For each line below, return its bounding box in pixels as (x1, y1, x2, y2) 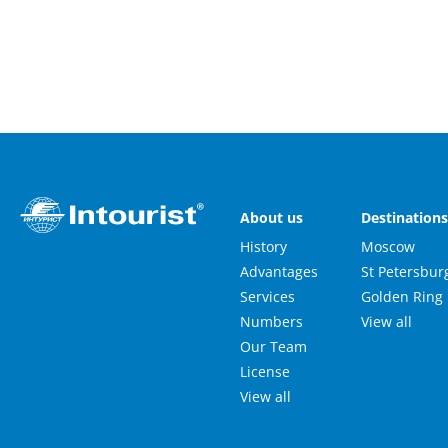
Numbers (240, 312, 303, 331)
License (240, 362, 290, 381)
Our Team (240, 337, 307, 356)
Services (240, 287, 295, 306)
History (240, 237, 287, 256)
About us (240, 208, 303, 227)
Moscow (361, 237, 416, 256)
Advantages (240, 262, 318, 281)
